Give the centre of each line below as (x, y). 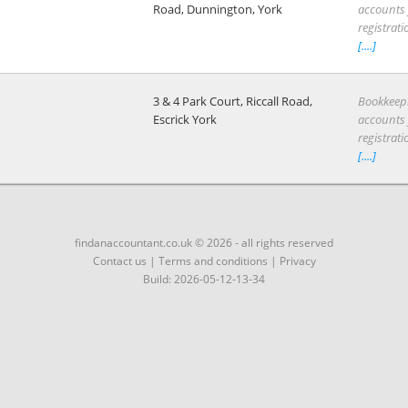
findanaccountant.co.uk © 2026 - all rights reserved (204, 242)
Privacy (297, 260)
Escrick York (185, 119)
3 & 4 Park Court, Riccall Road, (233, 101)
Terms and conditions (213, 260)
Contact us (119, 260)
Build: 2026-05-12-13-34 (204, 279)
